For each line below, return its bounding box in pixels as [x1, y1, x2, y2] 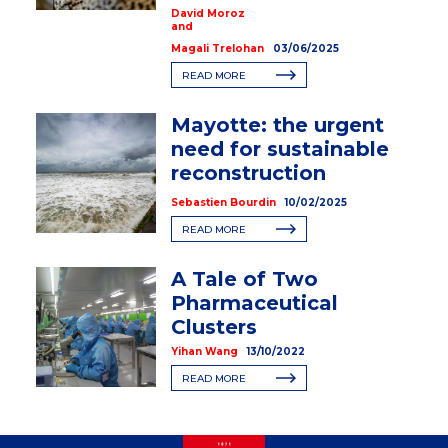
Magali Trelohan [170, 42, 264, 56]
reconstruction [170, 161, 326, 186]
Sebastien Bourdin [170, 195, 276, 209]
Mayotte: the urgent [170, 113, 384, 138]
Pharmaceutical [170, 290, 338, 315]
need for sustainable [170, 137, 389, 162]
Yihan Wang [170, 345, 238, 359]
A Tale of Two [170, 266, 318, 291]
